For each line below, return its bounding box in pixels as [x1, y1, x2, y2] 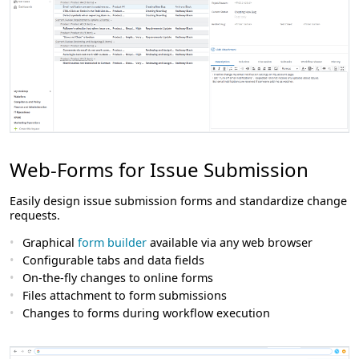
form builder [78, 234, 147, 250]
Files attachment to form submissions [22, 287, 227, 303]
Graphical [22, 234, 78, 250]
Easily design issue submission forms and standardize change [10, 192, 347, 208]
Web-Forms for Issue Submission [10, 155, 309, 183]
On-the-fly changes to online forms [22, 269, 213, 285]
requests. [10, 207, 60, 223]
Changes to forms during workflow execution [22, 305, 270, 321]
